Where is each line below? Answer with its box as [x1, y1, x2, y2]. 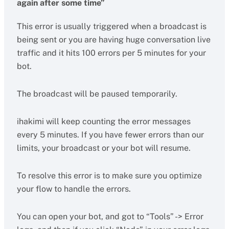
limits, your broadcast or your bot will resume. [16, 143, 191, 153]
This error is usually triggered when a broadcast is [16, 21, 207, 31]
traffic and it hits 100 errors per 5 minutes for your [16, 48, 206, 58]
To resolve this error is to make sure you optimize [16, 171, 202, 180]
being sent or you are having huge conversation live [16, 35, 211, 44]
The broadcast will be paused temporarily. [16, 89, 177, 99]
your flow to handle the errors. [16, 184, 131, 194]
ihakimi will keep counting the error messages [16, 117, 191, 126]
